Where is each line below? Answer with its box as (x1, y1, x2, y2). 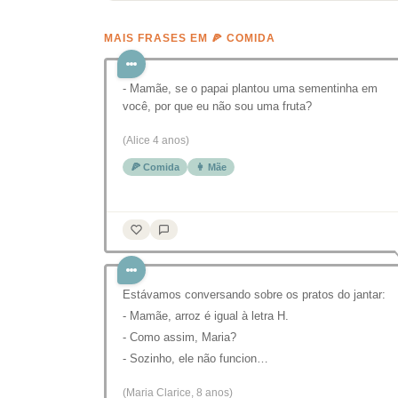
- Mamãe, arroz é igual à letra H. (123, 309, 289, 322)
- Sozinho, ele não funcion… (123, 352, 268, 365)
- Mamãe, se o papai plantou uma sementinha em (123, 82, 378, 95)
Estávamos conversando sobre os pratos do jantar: (123, 288, 386, 301)
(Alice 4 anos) (123, 134, 189, 147)
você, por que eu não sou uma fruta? (123, 99, 312, 113)
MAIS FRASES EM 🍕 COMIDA (104, 33, 275, 44)
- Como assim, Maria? (123, 330, 236, 344)
